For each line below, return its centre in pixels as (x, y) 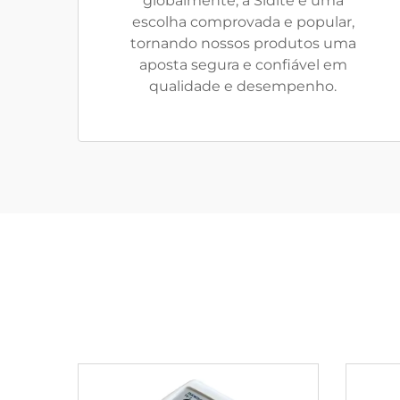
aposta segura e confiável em (243, 65)
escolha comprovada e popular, (243, 22)
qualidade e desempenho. (243, 86)
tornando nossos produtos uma (243, 43)
